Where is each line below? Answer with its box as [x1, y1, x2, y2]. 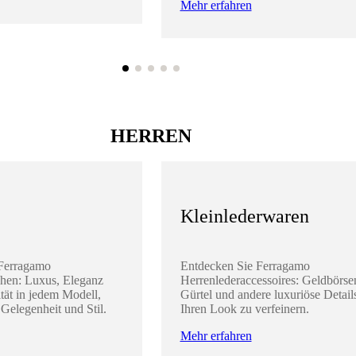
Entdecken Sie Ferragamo [180, 258, 310, 273]
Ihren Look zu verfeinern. [180, 301, 309, 315]
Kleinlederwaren [180, 205, 309, 226]
